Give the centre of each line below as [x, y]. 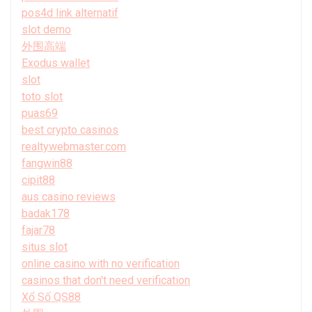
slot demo [46, 29]
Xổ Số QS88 [51, 297]
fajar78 [38, 230]
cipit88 [38, 180]
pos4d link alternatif [70, 13]
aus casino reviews [69, 196]
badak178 [46, 213]
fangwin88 [47, 163]
